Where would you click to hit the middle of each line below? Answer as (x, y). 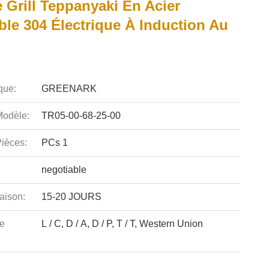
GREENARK (69, 89)
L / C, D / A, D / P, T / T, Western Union (122, 224)
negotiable (64, 170)
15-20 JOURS (71, 197)
